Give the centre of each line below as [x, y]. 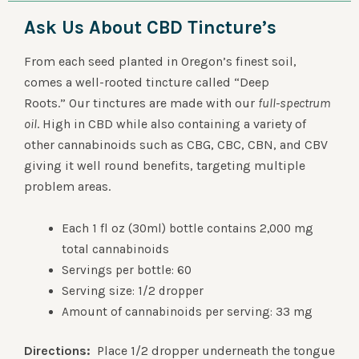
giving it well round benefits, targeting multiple [165, 166]
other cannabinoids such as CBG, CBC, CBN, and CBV [176, 145]
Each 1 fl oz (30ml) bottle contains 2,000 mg [187, 228]
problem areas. [67, 187]
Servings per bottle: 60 [126, 270]
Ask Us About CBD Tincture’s [150, 27]
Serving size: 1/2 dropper [132, 290]
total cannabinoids [115, 249]
